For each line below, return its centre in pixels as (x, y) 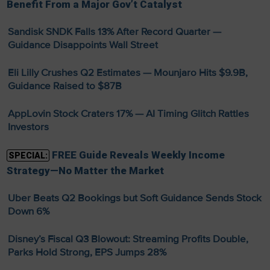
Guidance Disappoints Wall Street (83, 45)
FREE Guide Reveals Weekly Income (138, 155)
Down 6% (28, 212)
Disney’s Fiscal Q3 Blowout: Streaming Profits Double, (128, 239)
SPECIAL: (28, 156)
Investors (28, 127)
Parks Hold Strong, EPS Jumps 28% (87, 253)
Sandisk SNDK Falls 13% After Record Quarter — (114, 32)
